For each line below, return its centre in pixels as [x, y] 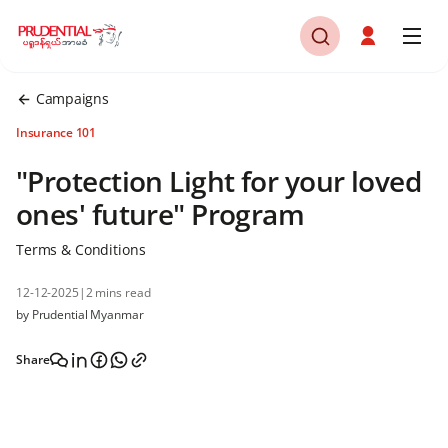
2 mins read [118, 292]
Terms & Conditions [81, 249]
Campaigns [72, 98]
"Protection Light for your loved [219, 181]
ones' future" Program [160, 214]
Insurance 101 [56, 132]
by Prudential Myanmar [80, 314]
